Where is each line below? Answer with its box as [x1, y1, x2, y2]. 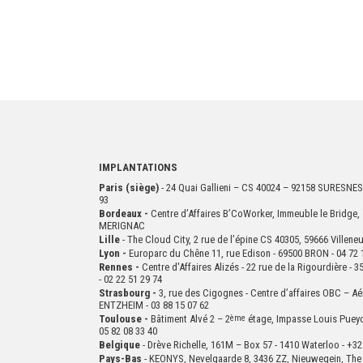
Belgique [99, 339, 140, 351]
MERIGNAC [99, 220, 147, 232]
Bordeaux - [99, 207, 151, 220]
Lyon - [99, 247, 129, 259]
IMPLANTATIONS [99, 161, 177, 173]
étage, [246, 313, 276, 325]
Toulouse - [99, 313, 151, 325]
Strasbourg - [99, 287, 159, 299]
